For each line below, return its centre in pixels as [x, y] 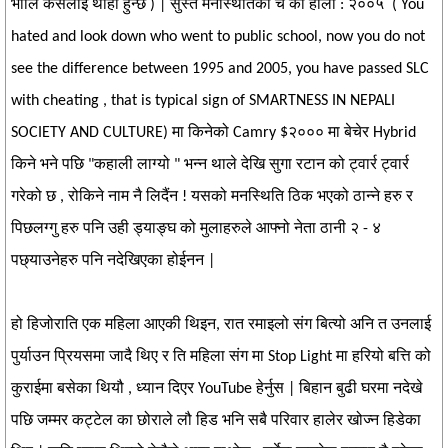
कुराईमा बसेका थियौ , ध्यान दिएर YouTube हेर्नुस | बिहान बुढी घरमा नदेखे [216, 389]
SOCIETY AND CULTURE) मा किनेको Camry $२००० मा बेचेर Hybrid [213, 133]
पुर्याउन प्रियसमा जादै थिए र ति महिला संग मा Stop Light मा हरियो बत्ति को [221, 357]
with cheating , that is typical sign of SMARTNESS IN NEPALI [203, 101]
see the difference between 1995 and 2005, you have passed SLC [220, 69]
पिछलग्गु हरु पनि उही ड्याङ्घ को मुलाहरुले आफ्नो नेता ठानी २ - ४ [196, 229]
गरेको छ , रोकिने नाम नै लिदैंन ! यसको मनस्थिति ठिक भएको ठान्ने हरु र [212, 197]
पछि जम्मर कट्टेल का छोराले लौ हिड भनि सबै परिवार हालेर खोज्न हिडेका [216, 421]
